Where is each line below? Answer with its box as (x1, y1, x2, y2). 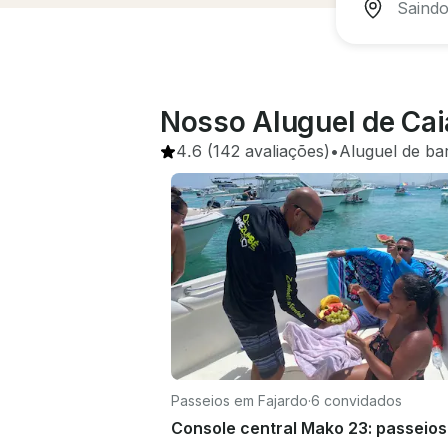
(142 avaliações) (202, 141, 330, 161)
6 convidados (311, 391, 402, 409)
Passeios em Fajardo (171, 391, 308, 409)
